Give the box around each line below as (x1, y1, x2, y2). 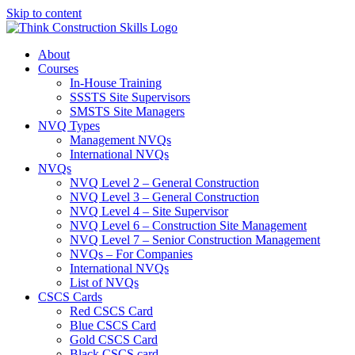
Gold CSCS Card (70, 333, 158, 346)
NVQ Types (38, 119, 100, 132)
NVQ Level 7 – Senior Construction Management (70, 233, 320, 246)
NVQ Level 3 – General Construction (70, 190, 259, 204)
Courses (38, 62, 78, 75)
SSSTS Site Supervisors (70, 90, 190, 104)
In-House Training (70, 76, 162, 90)
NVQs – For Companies (70, 247, 193, 261)
